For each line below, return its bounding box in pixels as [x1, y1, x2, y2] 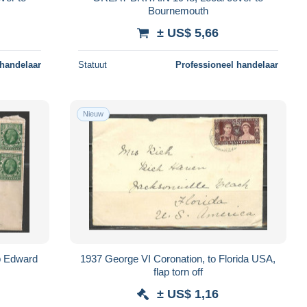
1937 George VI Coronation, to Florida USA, [80, 252, 276, 265]
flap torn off [153, 265, 203, 278]
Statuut [77, 59, 107, 70]
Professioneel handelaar [175, 59, 278, 70]
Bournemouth [147, 4, 208, 16]
